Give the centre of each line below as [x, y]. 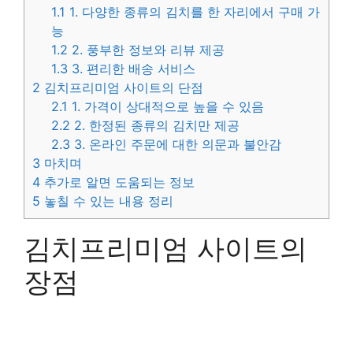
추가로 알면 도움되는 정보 [117, 182]
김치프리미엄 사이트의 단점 [122, 87]
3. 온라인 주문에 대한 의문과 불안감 [176, 144]
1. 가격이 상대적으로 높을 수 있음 [166, 106]
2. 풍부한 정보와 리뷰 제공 [147, 49]
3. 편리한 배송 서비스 [132, 68]
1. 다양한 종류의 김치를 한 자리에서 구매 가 [193, 11]
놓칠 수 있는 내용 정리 [107, 201]
